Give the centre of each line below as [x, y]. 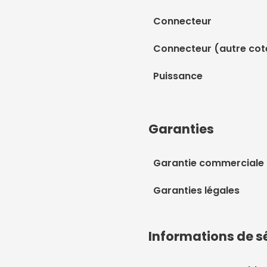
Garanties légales [196, 190]
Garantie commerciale [209, 163]
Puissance [178, 76]
